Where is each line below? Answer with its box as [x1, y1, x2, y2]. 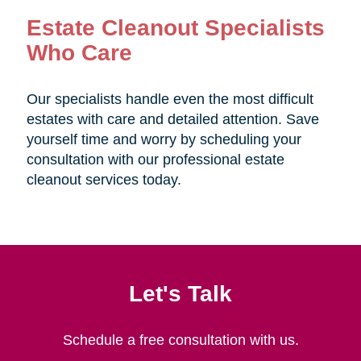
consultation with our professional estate [26, 151, 284, 168]
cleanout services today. [26, 172, 181, 189]
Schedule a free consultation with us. [62, 332, 299, 349]
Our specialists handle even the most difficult [26, 91, 313, 108]
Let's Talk [129, 280, 232, 307]
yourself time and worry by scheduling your [26, 131, 301, 148]
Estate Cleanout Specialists [26, 15, 325, 41]
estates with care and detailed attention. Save [26, 111, 319, 128]
